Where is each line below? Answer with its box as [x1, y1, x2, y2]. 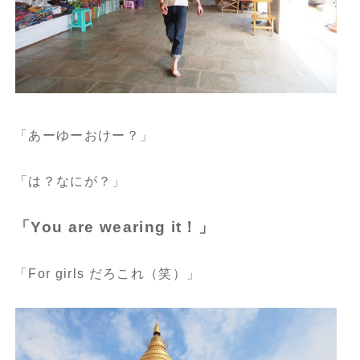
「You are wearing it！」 [14, 219, 215, 236]
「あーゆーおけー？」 [14, 129, 154, 143]
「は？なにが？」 [14, 174, 126, 189]
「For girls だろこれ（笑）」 [14, 267, 201, 281]
